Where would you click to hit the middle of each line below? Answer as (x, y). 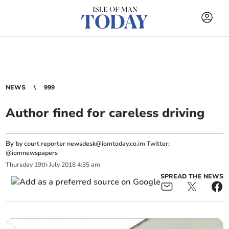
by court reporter (42, 144)
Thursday (19, 165)
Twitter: (158, 144)
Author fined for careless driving (105, 113)
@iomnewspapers (32, 153)
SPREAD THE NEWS (192, 176)
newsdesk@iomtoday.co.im (106, 144)
